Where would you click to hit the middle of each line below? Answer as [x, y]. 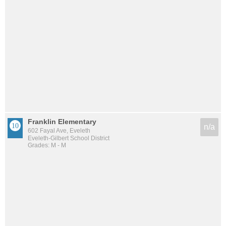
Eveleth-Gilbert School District [69, 138]
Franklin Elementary [62, 122]
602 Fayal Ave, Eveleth [59, 131]
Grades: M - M [47, 146]
